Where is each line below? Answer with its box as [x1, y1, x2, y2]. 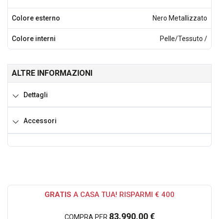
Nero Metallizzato [153, 14, 207, 22]
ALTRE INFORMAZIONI [12, 68, 92, 78]
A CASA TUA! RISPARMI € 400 [71, 190, 175, 199]
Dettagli [23, 90, 48, 99]
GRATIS [44, 190, 71, 199]
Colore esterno [12, 14, 60, 22]
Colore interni [12, 34, 56, 43]
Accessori [23, 116, 57, 125]
